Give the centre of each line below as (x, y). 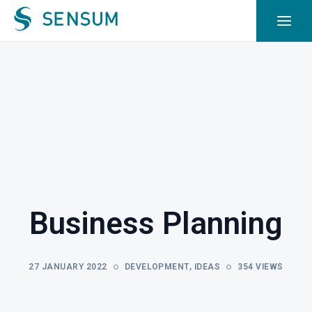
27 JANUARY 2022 (68, 267)
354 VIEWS (260, 267)
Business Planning (156, 224)
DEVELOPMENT (157, 267)
